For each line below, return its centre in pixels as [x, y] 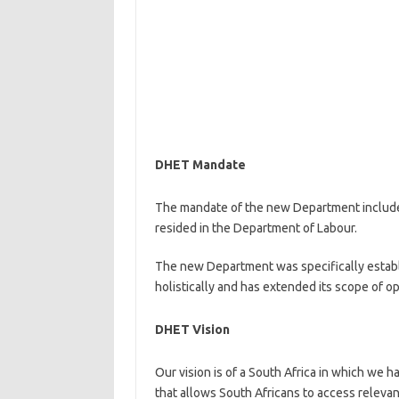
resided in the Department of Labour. [256, 228]
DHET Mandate [200, 165]
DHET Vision [192, 330]
